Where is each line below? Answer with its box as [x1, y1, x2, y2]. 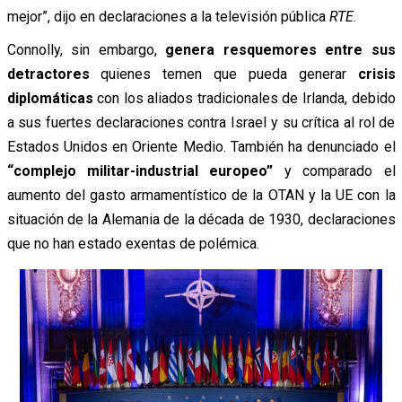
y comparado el [273, 162, 396, 180]
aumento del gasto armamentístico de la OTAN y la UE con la [6, 187, 396, 205]
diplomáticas [6, 90, 93, 108]
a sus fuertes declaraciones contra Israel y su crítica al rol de [6, 114, 396, 132]
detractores [6, 66, 90, 83]
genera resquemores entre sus [165, 41, 396, 59]
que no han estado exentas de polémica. [6, 235, 259, 253]
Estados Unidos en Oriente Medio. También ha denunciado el [6, 138, 396, 156]
